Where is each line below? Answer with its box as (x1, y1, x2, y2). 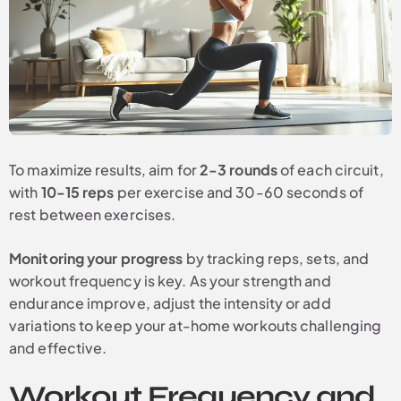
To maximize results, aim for (9, 160, 200, 180)
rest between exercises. (9, 205, 176, 225)
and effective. (9, 338, 107, 358)
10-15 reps (40, 183, 115, 202)
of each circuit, (277, 160, 384, 180)
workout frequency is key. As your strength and (9, 271, 331, 291)
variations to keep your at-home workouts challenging (9, 316, 382, 336)
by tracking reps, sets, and (183, 249, 370, 269)
